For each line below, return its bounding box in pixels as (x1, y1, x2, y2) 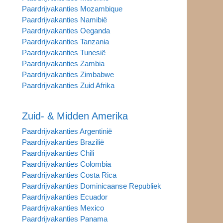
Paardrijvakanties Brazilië (21, 137, 104, 146)
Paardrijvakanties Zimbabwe (21, 70, 114, 79)
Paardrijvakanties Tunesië (21, 48, 106, 57)
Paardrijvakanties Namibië (21, 15, 107, 24)
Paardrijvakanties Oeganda (21, 26, 110, 35)
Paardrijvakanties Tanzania (21, 37, 109, 46)
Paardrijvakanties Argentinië (21, 126, 112, 135)
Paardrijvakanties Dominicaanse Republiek (21, 181, 161, 190)
